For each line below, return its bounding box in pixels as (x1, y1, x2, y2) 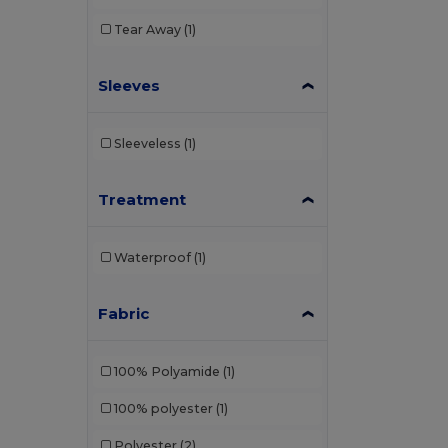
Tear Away (113, 22, 181, 38)
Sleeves (98, 75, 161, 95)
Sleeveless (113, 136, 181, 152)
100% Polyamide (113, 364, 220, 380)
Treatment (98, 189, 187, 209)
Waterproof (113, 250, 191, 266)
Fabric (98, 303, 150, 323)
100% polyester (113, 401, 213, 417)
